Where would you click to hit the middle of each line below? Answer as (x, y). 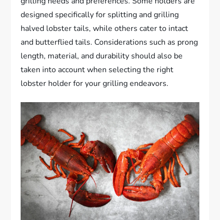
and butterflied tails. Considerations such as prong (110, 42)
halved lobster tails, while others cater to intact (105, 29)
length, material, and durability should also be (102, 56)
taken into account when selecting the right (97, 70)
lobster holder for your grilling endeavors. (95, 84)
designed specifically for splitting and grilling (100, 15)
